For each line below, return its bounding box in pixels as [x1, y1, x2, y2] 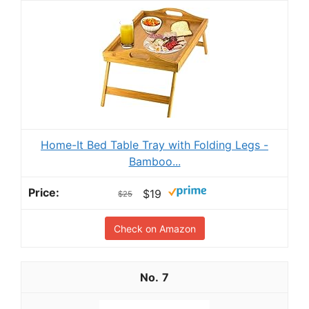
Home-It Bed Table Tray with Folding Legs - [41, 137, 268, 152]
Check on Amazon [113, 222, 196, 235]
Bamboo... [128, 154, 181, 168]
